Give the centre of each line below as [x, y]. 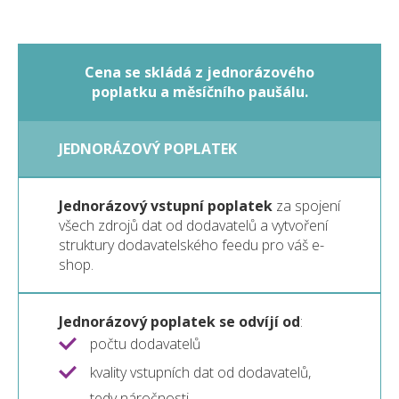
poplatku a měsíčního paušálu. [199, 92]
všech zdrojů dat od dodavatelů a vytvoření [193, 226]
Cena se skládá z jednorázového [199, 73]
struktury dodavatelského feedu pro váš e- [191, 245]
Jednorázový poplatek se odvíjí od [179, 322]
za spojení [306, 206]
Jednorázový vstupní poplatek [166, 206]
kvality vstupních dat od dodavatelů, [200, 373]
